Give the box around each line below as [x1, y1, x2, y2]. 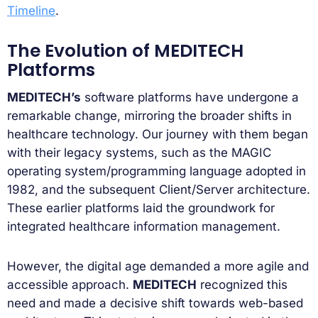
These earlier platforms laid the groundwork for [7, 201, 275, 216]
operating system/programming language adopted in [7, 164, 306, 179]
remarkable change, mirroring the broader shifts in [7, 109, 292, 124]
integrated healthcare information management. [7, 219, 280, 234]
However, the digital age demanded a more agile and [7, 259, 309, 274]
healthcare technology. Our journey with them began [7, 127, 308, 142]
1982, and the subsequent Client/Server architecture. [7, 182, 310, 197]
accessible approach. [7, 278, 133, 292]
